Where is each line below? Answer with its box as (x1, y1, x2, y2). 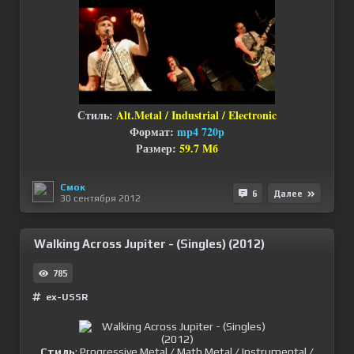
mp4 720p (177, 123, 224, 141)
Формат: (130, 123, 177, 141)
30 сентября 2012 (60, 192, 141, 204)
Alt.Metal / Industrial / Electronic (116, 107, 277, 124)
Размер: (136, 140, 179, 157)
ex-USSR (46, 292, 88, 303)
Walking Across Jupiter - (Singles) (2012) (34, 237, 265, 251)
